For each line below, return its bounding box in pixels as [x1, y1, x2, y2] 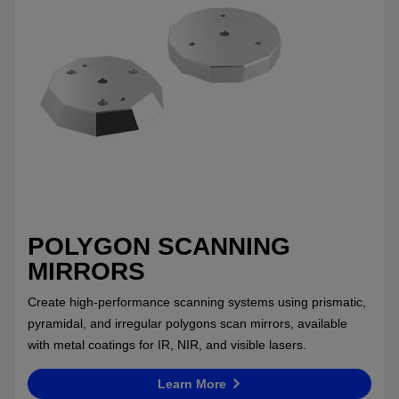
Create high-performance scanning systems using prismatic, [28, 294, 366, 309]
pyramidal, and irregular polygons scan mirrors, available [28, 315, 347, 330]
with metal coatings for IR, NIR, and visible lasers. [28, 337, 306, 352]
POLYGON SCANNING [28, 232, 290, 260]
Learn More [157, 376, 230, 391]
